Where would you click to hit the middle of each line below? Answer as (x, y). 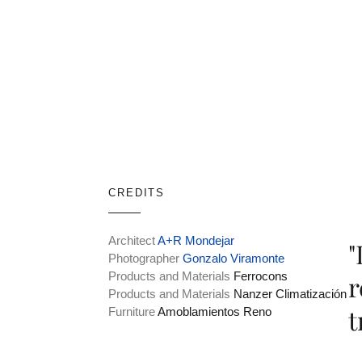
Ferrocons (261, 276)
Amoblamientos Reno (215, 311)
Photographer (144, 258)
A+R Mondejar (196, 240)
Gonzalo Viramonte (234, 258)
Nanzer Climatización (290, 293)
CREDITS (137, 192)
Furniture (132, 311)
